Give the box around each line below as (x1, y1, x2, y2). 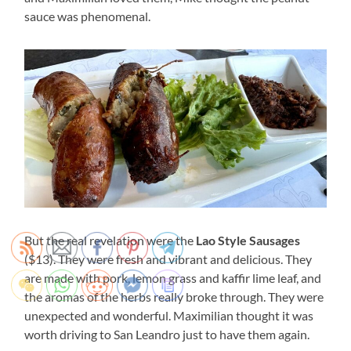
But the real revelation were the (24, 233, 197, 248)
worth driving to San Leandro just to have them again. (24, 327, 310, 342)
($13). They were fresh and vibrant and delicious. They (24, 251, 313, 266)
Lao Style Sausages (196, 233, 301, 248)
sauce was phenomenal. (24, 9, 151, 24)
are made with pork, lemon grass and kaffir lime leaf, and (24, 270, 322, 285)
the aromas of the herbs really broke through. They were (24, 289, 324, 304)
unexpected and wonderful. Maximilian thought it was (24, 308, 314, 323)
